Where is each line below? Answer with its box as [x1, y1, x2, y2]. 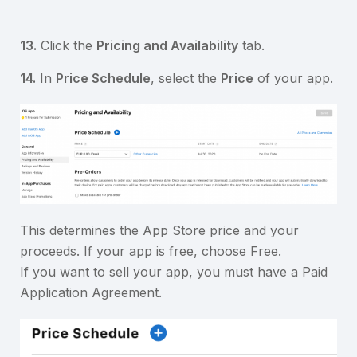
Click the [37, 37, 96, 53]
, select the [151, 69, 221, 86]
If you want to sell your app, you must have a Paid [20, 264, 328, 280]
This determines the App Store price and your [20, 222, 299, 239]
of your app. [253, 69, 333, 86]
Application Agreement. [20, 284, 162, 301]
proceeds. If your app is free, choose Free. [20, 243, 281, 260]
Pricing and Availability [96, 37, 238, 53]
